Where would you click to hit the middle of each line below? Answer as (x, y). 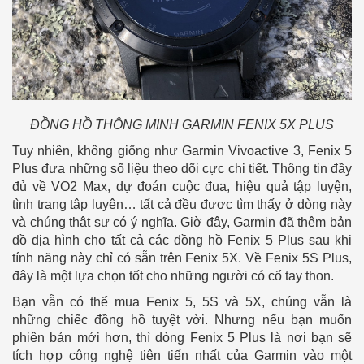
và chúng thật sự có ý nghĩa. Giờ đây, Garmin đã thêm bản (182, 223)
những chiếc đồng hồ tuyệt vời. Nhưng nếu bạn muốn (182, 320)
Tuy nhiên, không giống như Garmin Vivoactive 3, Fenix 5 (182, 151)
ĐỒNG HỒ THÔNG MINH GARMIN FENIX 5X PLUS (182, 125)
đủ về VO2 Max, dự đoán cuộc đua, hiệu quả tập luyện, (182, 187)
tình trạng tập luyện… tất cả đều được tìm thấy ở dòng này (182, 205)
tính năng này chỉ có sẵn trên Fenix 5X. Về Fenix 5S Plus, (182, 258)
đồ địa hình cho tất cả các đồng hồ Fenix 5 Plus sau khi (182, 240)
